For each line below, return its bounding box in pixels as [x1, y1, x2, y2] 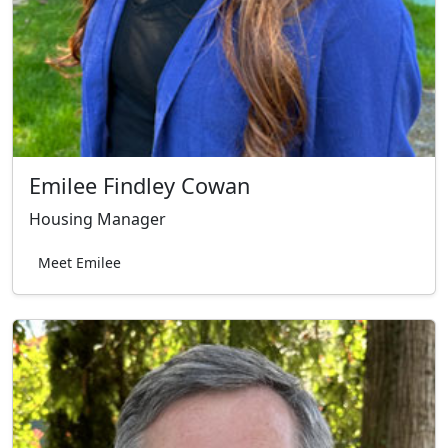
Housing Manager [29, 207, 166, 230]
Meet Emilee [38, 252, 121, 272]
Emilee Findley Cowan [29, 170, 250, 200]
